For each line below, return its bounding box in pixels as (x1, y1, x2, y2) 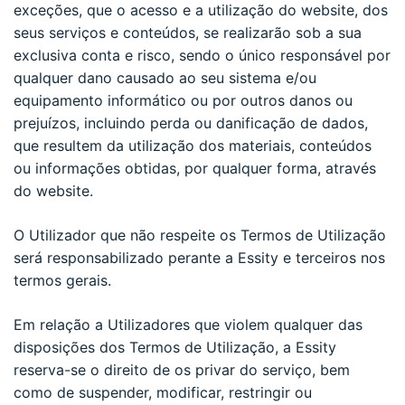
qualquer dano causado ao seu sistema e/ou (14, 68, 316, 87)
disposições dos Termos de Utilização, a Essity (14, 337, 336, 356)
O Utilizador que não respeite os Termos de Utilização (14, 225, 386, 244)
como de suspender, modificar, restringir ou (14, 382, 312, 401)
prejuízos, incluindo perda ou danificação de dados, (14, 113, 368, 132)
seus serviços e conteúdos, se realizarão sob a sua (14, 23, 362, 42)
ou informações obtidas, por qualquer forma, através (14, 158, 376, 177)
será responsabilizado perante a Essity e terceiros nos (14, 248, 385, 267)
